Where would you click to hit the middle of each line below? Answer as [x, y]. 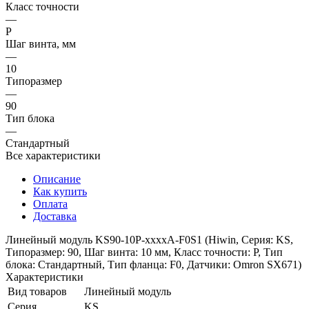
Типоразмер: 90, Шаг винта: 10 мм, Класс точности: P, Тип [144, 252]
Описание [57, 179]
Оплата [50, 203]
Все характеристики [53, 155]
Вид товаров [37, 291]
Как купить [60, 191]
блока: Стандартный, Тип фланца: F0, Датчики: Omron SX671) [153, 264]
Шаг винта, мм [41, 43]
